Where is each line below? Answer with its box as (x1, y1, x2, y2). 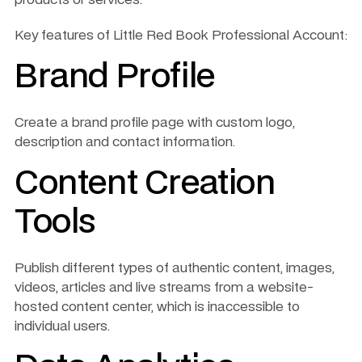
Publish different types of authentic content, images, (15, 261, 335, 275)
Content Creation (15, 167, 276, 200)
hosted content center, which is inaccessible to (15, 300, 300, 314)
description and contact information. (15, 135, 235, 149)
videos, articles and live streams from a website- (15, 280, 314, 294)
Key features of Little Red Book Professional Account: (15, 28, 347, 42)
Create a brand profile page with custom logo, (15, 116, 295, 129)
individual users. (15, 319, 113, 333)
